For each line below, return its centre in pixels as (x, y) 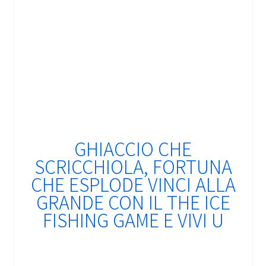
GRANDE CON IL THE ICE (133, 202)
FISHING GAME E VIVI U (133, 219)
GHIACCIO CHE (133, 148)
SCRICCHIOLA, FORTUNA (133, 166)
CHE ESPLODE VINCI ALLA (133, 184)
